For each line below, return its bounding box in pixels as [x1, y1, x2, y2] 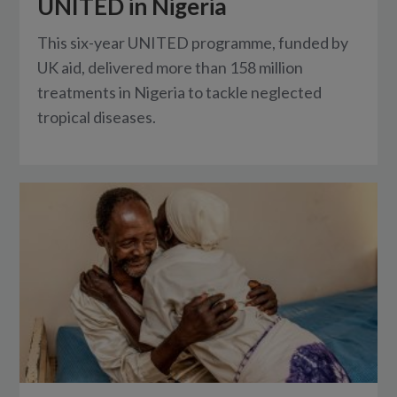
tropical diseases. [37, 106, 157, 127]
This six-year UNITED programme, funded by [37, 32, 349, 52]
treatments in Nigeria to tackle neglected [37, 82, 323, 102]
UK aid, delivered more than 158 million [37, 57, 304, 77]
